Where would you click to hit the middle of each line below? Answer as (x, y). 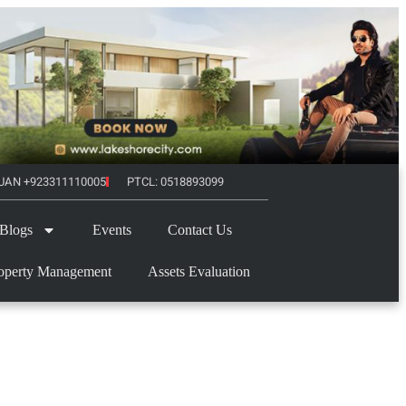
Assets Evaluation (198, 271)
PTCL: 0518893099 (175, 181)
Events (111, 229)
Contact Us (199, 229)
